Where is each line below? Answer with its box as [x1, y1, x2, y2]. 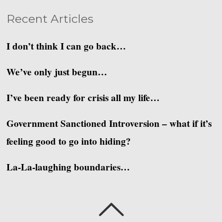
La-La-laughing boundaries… [6, 160, 130, 174]
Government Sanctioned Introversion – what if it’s [6, 116, 212, 130]
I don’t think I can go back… [6, 39, 126, 53]
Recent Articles [6, 11, 94, 26]
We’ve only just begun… [6, 64, 108, 79]
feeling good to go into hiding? [6, 134, 131, 148]
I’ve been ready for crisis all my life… [6, 90, 160, 105]
